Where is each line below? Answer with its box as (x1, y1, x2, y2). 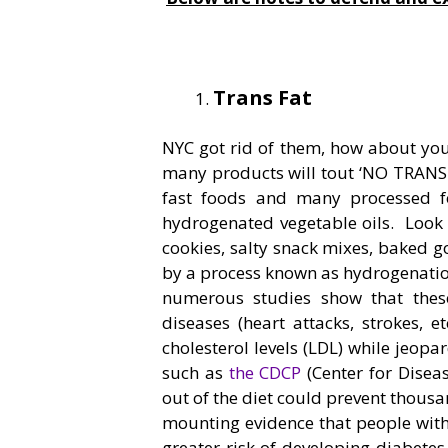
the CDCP (228, 361, 302, 385)
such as (162, 361, 229, 385)
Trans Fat (213, 83, 312, 111)
